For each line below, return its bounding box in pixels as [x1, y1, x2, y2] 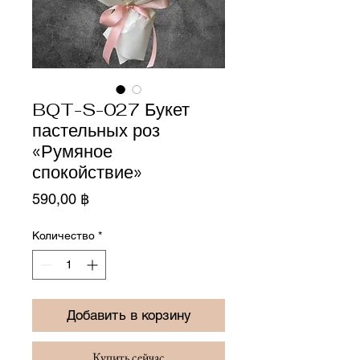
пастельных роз [32, 118, 160, 141]
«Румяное [32, 139, 112, 162]
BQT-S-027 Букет [32, 97, 190, 121]
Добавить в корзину [66, 306, 191, 323]
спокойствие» [32, 160, 142, 183]
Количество [32, 228, 95, 242]
